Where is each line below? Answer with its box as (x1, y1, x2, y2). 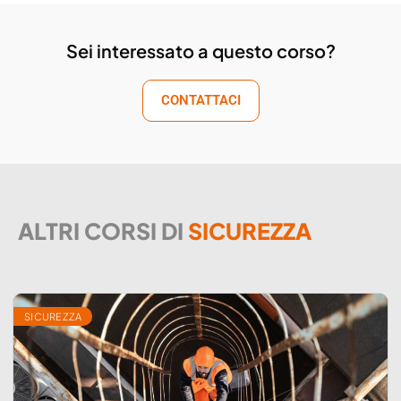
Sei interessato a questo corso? (65, 39, 336, 62)
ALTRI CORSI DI (18, 217, 188, 245)
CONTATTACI (160, 92, 241, 108)
